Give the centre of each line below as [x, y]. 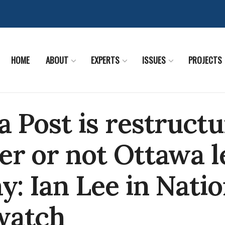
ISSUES [154, 60]
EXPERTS [105, 60]
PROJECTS [205, 60]
